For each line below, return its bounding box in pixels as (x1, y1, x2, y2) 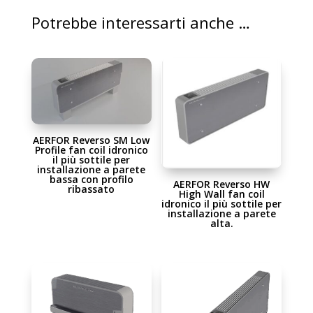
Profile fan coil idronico (34, 143, 148, 156)
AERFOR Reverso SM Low (33, 133, 150, 147)
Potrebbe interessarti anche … (31, 11, 250, 33)
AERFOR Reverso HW (173, 177, 270, 191)
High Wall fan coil (178, 187, 265, 201)
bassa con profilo (49, 172, 133, 186)
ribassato (68, 182, 115, 196)
